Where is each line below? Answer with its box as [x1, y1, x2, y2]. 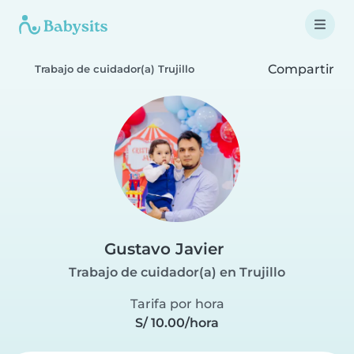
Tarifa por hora [130, 296, 224, 311]
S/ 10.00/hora [135, 315, 219, 330]
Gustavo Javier [104, 239, 224, 258]
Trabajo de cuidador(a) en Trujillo [69, 265, 285, 280]
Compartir [265, 61, 334, 77]
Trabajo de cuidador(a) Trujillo [35, 63, 194, 75]
